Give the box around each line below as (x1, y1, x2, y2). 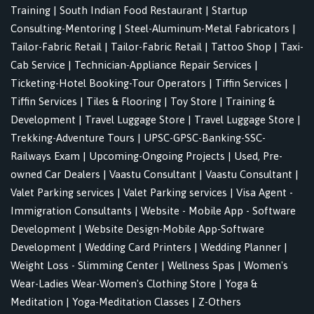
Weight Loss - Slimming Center (11, 259, 158, 272)
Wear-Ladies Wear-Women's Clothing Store (11, 278, 216, 290)
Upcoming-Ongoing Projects (89, 150, 225, 163)
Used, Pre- (234, 150, 282, 163)
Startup (212, 4, 247, 17)
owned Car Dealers (11, 168, 100, 181)
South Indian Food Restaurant (60, 4, 203, 17)
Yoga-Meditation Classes (72, 296, 189, 308)
